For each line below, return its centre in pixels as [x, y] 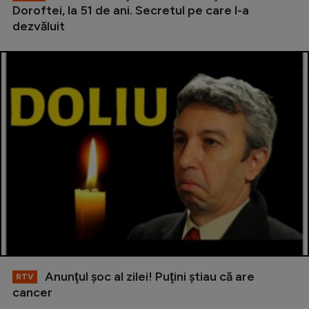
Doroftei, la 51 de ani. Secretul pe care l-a [131, 10]
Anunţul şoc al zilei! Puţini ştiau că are [148, 277]
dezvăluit [39, 26]
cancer [32, 293]
